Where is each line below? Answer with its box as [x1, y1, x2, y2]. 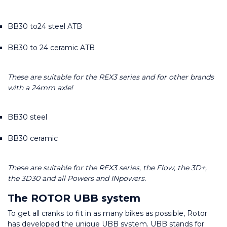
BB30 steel [8, 112, 47, 122]
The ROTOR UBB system [8, 192, 140, 205]
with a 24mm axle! [8, 83, 73, 93]
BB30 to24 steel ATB [8, 22, 82, 31]
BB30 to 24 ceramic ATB [8, 43, 95, 53]
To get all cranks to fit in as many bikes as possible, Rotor [8, 209, 209, 218]
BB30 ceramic [8, 134, 58, 143]
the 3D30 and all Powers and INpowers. [8, 174, 146, 183]
